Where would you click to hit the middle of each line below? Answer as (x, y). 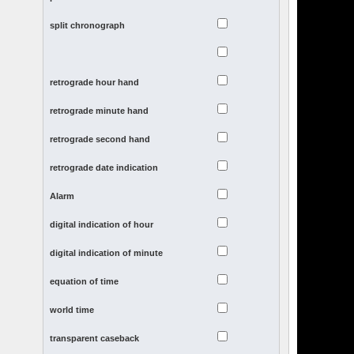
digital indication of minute (107, 253)
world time (72, 310)
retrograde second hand (100, 139)
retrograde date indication (104, 168)
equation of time (85, 282)
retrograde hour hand (95, 83)
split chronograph (88, 26)
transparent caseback (95, 339)
